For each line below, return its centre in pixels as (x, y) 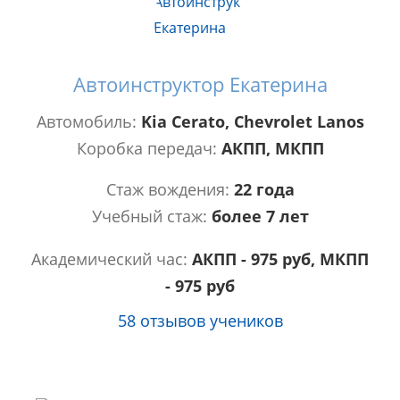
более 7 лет (260, 217)
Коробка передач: (149, 149)
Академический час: (112, 259)
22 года (264, 190)
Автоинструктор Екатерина (200, 84)
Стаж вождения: (170, 190)
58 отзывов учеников (200, 321)
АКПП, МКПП (272, 149)
